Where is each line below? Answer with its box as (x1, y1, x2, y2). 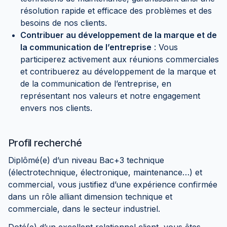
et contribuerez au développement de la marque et (20, 66, 216, 77)
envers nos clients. (20, 103, 92, 113)
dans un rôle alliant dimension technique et (8, 192, 172, 202)
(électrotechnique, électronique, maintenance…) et (8, 167, 202, 177)
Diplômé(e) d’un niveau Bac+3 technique (8, 155, 164, 165)
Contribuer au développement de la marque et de (20, 30, 217, 40)
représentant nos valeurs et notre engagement (20, 91, 200, 101)
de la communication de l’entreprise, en (20, 79, 171, 89)
